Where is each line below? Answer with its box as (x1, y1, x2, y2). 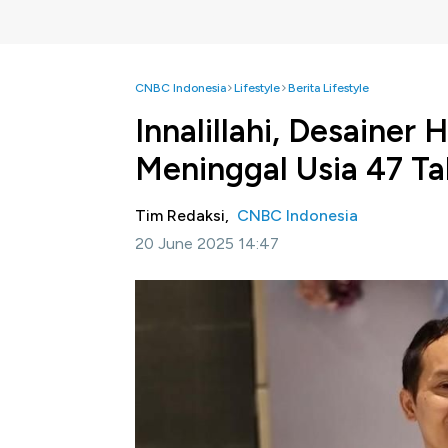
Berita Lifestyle (288, 81, 369, 95)
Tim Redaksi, (135, 206, 237, 225)
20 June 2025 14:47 (135, 234, 279, 253)
